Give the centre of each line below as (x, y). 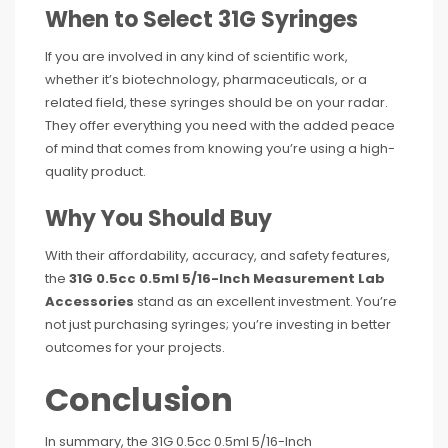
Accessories (89, 301)
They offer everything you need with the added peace (220, 125)
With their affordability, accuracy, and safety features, (217, 255)
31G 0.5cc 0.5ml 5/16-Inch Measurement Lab (227, 278)
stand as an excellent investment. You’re (265, 301)
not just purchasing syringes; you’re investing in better (218, 324)
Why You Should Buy (158, 218)
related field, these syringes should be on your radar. (216, 102)
